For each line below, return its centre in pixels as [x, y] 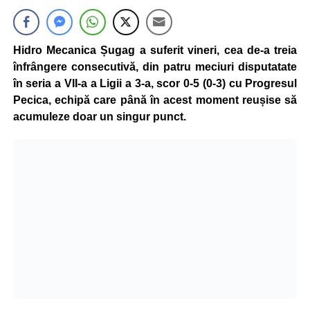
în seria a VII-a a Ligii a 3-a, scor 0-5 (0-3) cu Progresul [155, 83]
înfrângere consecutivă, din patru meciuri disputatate [155, 67]
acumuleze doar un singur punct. [102, 117]
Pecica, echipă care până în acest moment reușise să [155, 100]
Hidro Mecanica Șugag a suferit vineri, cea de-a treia [155, 50]
